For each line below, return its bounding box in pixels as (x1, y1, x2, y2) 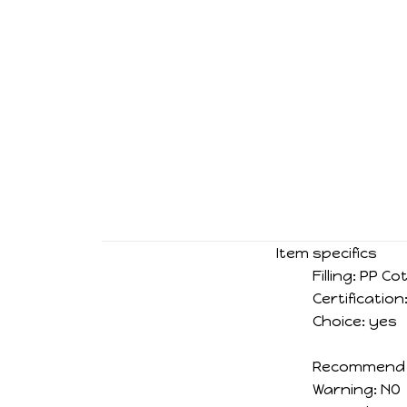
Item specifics (276, 243, 377, 262)
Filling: (313, 266, 356, 284)
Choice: (313, 312, 365, 330)
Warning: (313, 380, 377, 398)
